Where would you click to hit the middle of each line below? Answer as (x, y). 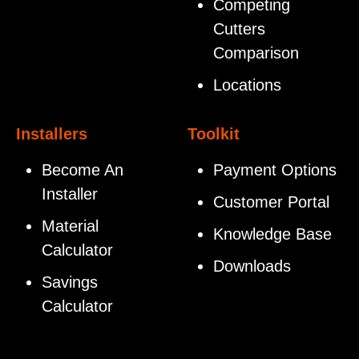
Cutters (239, 28)
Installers (52, 133)
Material (70, 226)
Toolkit (214, 133)
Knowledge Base (272, 234)
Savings (70, 282)
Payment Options (275, 169)
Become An (83, 169)
